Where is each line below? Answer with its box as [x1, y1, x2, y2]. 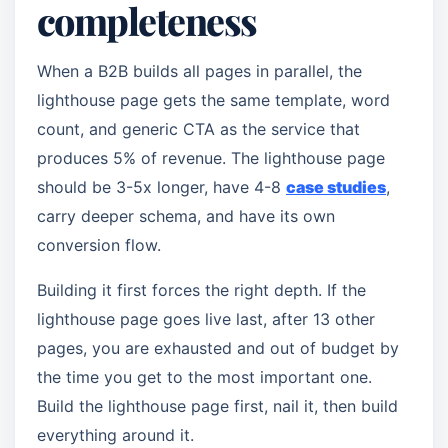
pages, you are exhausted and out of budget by [37, 338, 399, 358]
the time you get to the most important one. [37, 367, 372, 387]
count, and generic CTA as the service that [37, 119, 360, 139]
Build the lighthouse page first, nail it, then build [37, 396, 398, 416]
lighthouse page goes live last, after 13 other [37, 309, 375, 329]
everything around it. [37, 425, 194, 445]
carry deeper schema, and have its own [37, 206, 335, 226]
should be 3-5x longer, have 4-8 [37, 177, 286, 197]
